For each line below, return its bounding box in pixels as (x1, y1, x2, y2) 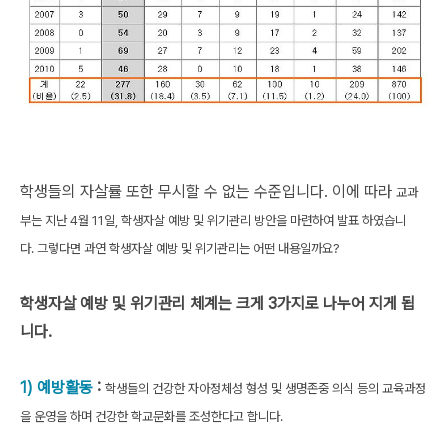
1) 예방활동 (20, 378, 93, 398)
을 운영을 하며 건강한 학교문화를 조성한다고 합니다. (20, 409, 283, 425)
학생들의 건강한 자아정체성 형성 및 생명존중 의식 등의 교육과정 (105, 381, 426, 397)
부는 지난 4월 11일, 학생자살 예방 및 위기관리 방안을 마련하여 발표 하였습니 (20, 213, 406, 229)
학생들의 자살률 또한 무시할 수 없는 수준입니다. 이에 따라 (20, 182, 396, 202)
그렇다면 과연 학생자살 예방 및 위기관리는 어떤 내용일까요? (37, 241, 339, 257)
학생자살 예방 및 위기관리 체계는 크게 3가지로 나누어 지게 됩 (20, 294, 415, 314)
